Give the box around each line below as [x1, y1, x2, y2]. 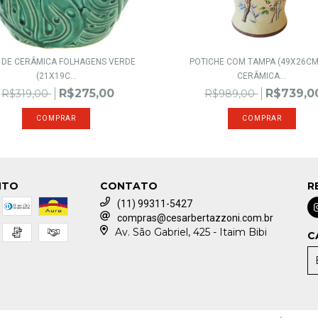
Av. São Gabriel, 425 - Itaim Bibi [114, 226, 267, 239]
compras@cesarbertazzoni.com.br [117, 212, 274, 224]
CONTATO [100, 180, 158, 193]
